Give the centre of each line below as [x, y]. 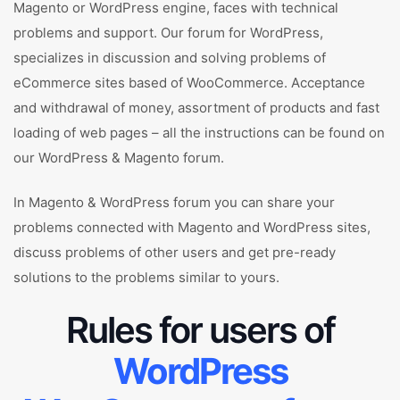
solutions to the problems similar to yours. [146, 277]
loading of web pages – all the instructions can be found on [199, 133]
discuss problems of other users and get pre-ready [175, 252]
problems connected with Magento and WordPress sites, [192, 227]
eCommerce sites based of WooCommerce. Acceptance [189, 83]
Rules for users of [200, 330]
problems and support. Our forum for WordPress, [168, 33]
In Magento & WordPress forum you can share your [174, 202]
